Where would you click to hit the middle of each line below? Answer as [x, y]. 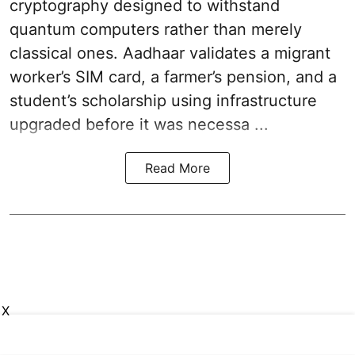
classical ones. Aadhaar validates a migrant [170, 53]
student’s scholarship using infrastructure [163, 100]
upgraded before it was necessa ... [139, 124]
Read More [177, 168]
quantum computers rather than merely [156, 29]
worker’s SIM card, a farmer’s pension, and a [173, 76]
